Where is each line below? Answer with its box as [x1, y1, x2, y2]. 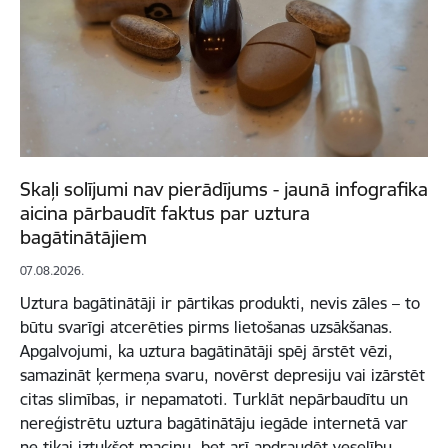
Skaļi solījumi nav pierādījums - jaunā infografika [20, 177, 428, 202]
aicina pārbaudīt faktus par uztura [20, 201, 310, 226]
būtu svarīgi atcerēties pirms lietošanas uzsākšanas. [20, 317, 393, 338]
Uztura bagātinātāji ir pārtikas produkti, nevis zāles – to [20, 293, 420, 314]
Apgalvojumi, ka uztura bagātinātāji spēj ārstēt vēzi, [20, 341, 393, 362]
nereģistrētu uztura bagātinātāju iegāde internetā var [20, 413, 408, 434]
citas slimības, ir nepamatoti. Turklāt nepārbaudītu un [20, 389, 408, 410]
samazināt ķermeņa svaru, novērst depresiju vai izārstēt [20, 365, 425, 386]
